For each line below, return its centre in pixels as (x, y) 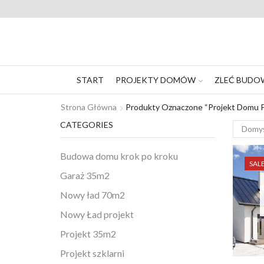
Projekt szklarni (92, 253)
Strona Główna (89, 107)
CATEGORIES (87, 124)
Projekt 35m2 (88, 233)
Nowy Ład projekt (97, 214)
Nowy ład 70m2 (93, 194)
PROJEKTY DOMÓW (156, 80)
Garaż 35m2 (85, 175)
